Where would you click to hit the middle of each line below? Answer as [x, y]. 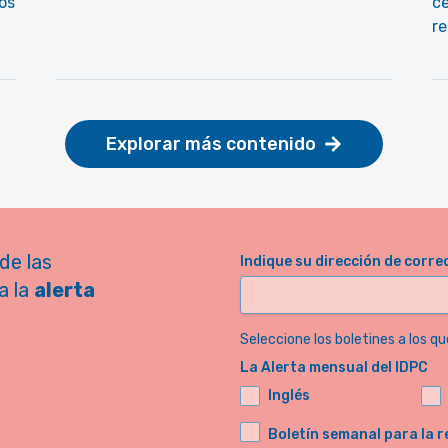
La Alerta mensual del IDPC [334, 367]
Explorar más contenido [211, 144]
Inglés [289, 395]
